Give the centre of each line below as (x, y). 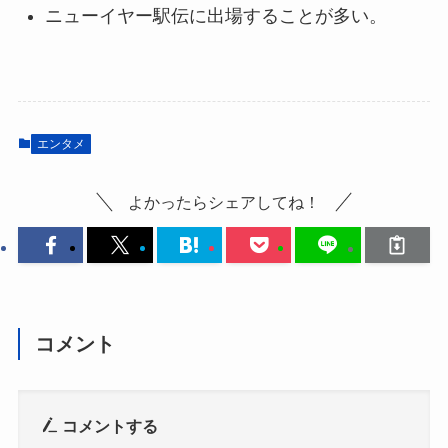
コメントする (108, 426)
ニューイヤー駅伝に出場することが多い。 (215, 15)
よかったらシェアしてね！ (224, 202)
